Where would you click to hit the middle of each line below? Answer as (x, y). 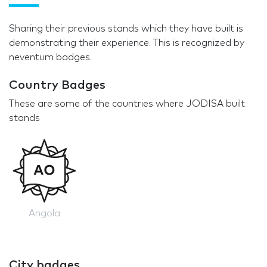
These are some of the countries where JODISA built (127, 104)
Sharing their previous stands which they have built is (126, 29)
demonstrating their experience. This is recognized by (127, 43)
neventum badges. (50, 58)
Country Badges (57, 86)
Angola (45, 213)
